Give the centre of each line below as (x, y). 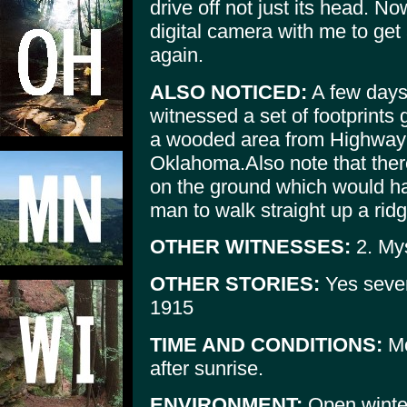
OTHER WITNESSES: (250, 247)
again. (177, 55)
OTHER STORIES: (235, 283)
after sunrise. (207, 368)
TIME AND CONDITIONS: (266, 344)
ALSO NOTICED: (228, 92)
